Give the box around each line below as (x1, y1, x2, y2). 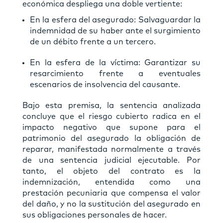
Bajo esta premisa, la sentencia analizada (22, 101, 201, 110)
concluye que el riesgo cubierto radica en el (22, 112, 201, 120)
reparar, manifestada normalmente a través (22, 145, 201, 153)
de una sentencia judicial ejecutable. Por (22, 156, 201, 164)
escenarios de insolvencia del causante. (30, 80, 180, 89)
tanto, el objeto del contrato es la (22, 167, 201, 175)
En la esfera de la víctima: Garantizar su (30, 58, 201, 67)
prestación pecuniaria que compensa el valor (22, 189, 201, 197)
